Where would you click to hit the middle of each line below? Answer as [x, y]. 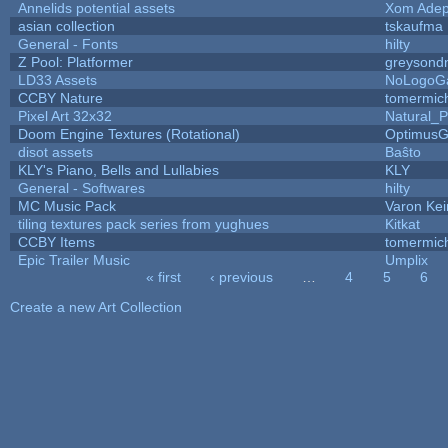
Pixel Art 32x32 [64, 115]
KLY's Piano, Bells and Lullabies [118, 169]
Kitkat [402, 223]
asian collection [66, 25]
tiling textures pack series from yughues [143, 223]
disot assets [55, 151]
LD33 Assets [57, 79]
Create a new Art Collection [95, 306]
